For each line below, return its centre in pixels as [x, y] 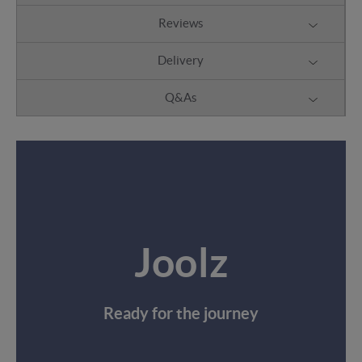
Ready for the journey [181, 314]
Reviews [181, 23]
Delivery [181, 61]
